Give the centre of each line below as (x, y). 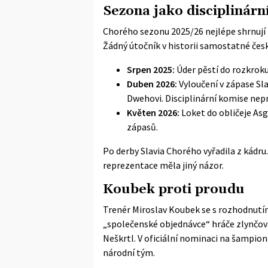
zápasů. (142, 127)
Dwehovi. (146, 98)
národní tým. (129, 252)
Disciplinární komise (207, 98)
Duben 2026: (152, 83)
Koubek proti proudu (174, 189)
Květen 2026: (153, 112)
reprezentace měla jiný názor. (163, 165)
